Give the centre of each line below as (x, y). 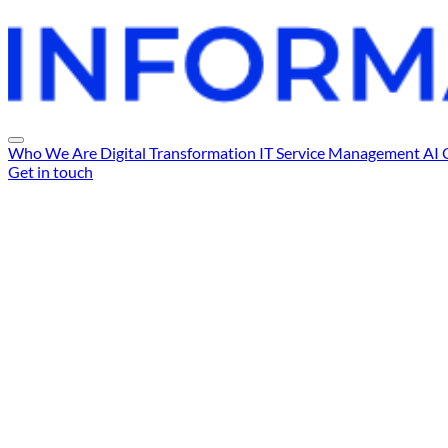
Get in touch (50, 171)
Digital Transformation (178, 152)
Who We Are (52, 152)
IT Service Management (339, 152)
